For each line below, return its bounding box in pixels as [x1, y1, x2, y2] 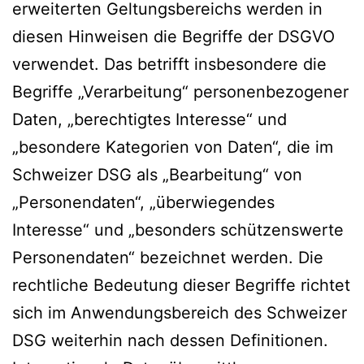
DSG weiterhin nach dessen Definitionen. [12, 330, 328, 350]
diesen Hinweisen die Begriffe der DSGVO [12, 26, 335, 46]
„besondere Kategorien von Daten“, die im [12, 136, 333, 157]
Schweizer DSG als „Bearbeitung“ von [12, 164, 302, 184]
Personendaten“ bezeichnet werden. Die [12, 247, 323, 267]
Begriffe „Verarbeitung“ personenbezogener [12, 81, 349, 102]
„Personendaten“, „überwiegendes [12, 192, 275, 212]
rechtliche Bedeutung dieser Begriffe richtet [12, 275, 350, 295]
